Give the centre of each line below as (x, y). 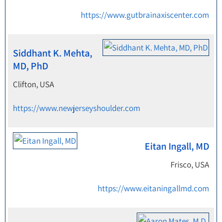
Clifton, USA (33, 84)
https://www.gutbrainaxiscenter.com (145, 15)
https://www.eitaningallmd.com (153, 188)
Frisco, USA (190, 165)
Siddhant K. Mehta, (53, 53)
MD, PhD (30, 66)
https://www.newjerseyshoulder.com (77, 108)
